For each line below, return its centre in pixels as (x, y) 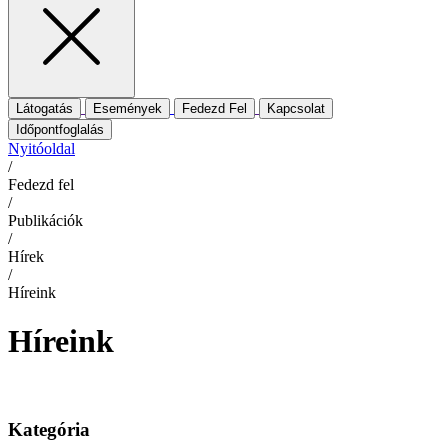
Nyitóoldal (41, 148)
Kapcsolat (296, 108)
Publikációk (45, 220)
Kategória (49, 429)
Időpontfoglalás (60, 129)
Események (127, 108)
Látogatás (44, 108)
